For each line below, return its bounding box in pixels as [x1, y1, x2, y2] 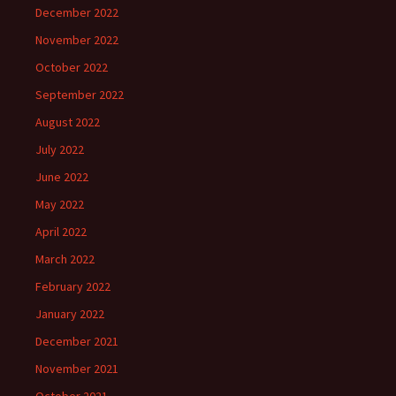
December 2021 [35, 333, 118, 350]
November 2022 [35, 32, 118, 49]
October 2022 [35, 59, 108, 76]
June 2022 [35, 169, 88, 186]
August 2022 [35, 114, 100, 131]
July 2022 [35, 141, 84, 158]
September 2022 [35, 87, 124, 103]
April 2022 [35, 224, 87, 240]
